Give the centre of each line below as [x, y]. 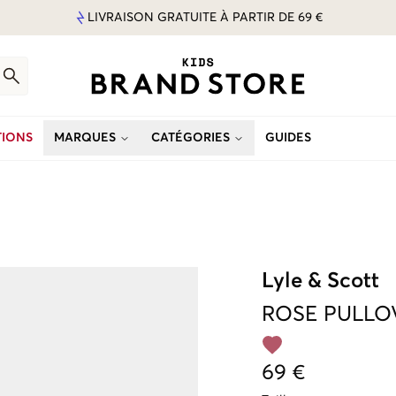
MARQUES [85, 138]
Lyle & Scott [320, 281]
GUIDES [288, 138]
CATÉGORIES [190, 138]
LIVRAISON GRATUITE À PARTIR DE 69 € [205, 18]
